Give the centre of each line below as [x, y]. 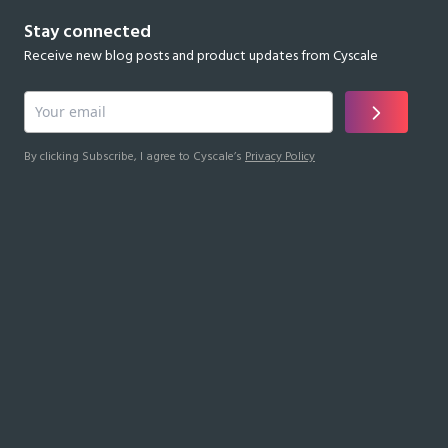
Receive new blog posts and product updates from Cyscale [201, 57]
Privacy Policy [280, 157]
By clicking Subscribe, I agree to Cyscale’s [133, 157]
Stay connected [87, 33]
